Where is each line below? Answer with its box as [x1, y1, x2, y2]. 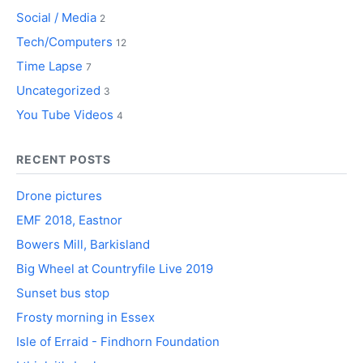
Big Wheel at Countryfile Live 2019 [16, 261, 213, 277]
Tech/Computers [16, 34, 113, 50]
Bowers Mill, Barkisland [16, 237, 150, 253]
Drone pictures [16, 188, 102, 204]
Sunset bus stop [16, 285, 109, 301]
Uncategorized [16, 83, 100, 99]
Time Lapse [16, 58, 83, 75]
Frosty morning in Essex [16, 310, 155, 326]
